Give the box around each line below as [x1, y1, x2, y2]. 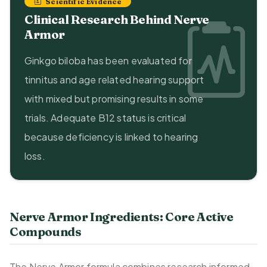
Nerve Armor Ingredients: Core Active [10, 209, 234, 225]
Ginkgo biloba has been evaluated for [24, 54, 192, 67]
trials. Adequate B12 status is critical [24, 111, 187, 125]
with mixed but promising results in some [24, 92, 204, 105]
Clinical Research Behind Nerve [24, 12, 209, 27]
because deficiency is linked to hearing [24, 131, 198, 144]
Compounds [10, 224, 82, 240]
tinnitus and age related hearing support [24, 73, 204, 86]
